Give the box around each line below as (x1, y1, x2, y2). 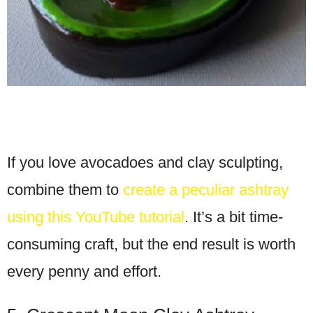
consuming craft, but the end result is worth (7, 235, 296, 254)
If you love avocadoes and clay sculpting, (7, 154, 283, 172)
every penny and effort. (7, 263, 161, 281)
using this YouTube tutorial (7, 208, 184, 226)
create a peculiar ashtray (123, 181, 289, 199)
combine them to (7, 181, 123, 199)
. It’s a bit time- (184, 208, 283, 226)
